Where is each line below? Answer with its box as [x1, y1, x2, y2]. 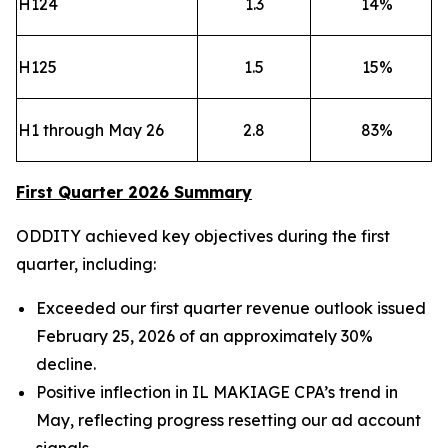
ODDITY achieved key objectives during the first [16, 226, 390, 246]
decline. [36, 354, 96, 374]
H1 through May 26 [18, 120, 164, 140]
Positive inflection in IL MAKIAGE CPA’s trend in [36, 382, 398, 402]
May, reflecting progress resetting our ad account [36, 410, 421, 430]
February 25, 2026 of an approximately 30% [36, 326, 373, 346]
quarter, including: [16, 254, 156, 274]
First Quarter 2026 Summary [16, 182, 252, 202]
